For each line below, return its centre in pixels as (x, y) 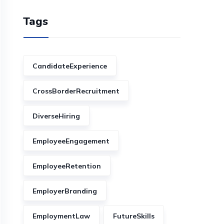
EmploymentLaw (61, 216)
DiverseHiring (56, 116)
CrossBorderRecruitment (76, 91)
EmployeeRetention (67, 166)
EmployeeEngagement (71, 141)
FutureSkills (134, 216)
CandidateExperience (70, 66)
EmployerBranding (65, 191)
